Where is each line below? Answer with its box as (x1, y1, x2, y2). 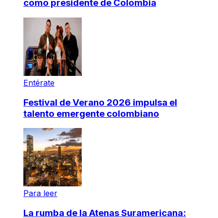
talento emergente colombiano (23, 108, 159, 119)
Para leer (23, 188, 57, 199)
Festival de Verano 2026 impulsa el (23, 96, 177, 108)
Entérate (23, 77, 54, 88)
